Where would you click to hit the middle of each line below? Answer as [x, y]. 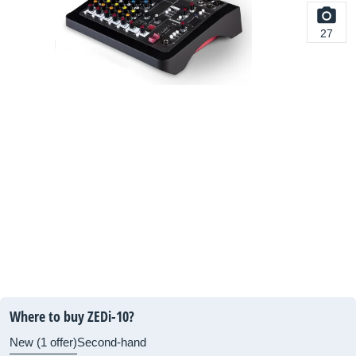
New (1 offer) [43, 342]
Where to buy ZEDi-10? [72, 316]
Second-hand [112, 342]
